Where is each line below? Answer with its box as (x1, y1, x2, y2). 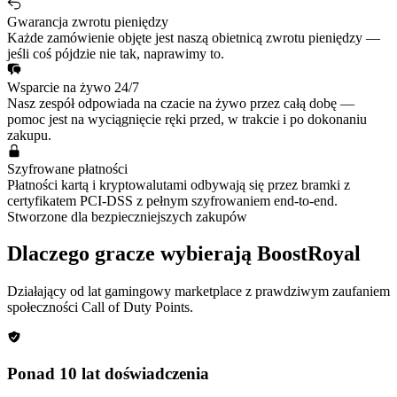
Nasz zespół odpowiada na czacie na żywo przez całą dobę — (7, 95, 354, 111)
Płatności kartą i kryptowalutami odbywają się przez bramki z (7, 176, 350, 192)
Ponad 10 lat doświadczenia (7, 364, 209, 384)
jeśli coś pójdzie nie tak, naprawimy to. (7, 45, 224, 61)
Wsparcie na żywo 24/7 (7, 79, 139, 95)
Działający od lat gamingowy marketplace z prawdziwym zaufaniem (7, 284, 390, 300)
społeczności (7, 300, 82, 315)
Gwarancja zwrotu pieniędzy (7, 13, 168, 29)
